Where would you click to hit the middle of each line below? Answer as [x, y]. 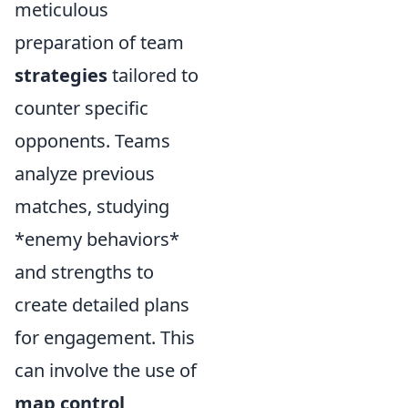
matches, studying [92, 206]
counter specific [82, 108]
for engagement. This [105, 337]
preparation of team [99, 42]
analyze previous [85, 173]
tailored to [153, 75]
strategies [61, 75]
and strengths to [84, 272]
